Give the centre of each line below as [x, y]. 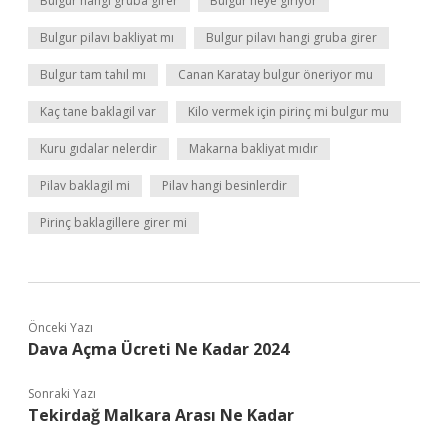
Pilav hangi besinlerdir [224, 185]
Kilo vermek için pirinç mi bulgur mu [288, 111]
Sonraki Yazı [62, 393]
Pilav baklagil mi [85, 185]
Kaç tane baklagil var [98, 111]
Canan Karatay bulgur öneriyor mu [275, 74]
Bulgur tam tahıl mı [93, 74]
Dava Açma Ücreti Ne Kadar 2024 [158, 349]
